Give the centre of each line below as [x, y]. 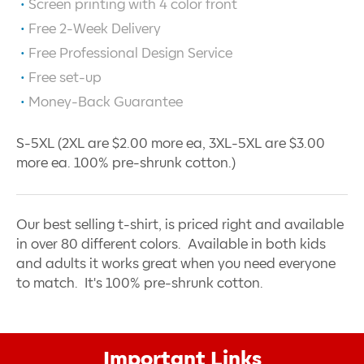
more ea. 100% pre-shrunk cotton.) [126, 164]
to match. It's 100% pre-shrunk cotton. [143, 284]
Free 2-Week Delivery [95, 30]
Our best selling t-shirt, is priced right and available [180, 225]
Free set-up [65, 78]
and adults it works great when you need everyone [176, 264]
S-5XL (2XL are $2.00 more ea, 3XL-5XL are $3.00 [171, 144]
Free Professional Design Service [130, 54]
